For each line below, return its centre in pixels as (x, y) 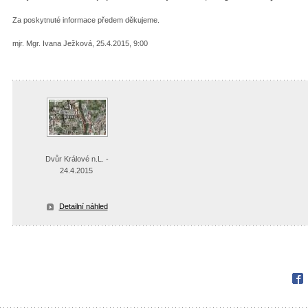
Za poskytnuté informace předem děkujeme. (91, 20)
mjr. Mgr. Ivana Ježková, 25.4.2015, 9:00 (80, 43)
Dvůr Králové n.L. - (77, 158)
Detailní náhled (83, 206)
